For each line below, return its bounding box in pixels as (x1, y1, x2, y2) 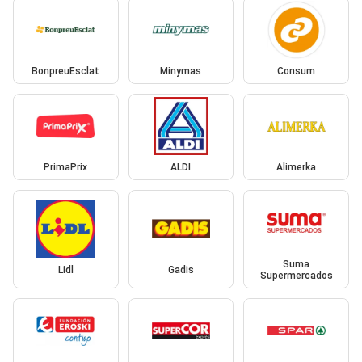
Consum (277, 65, 316, 77)
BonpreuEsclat (32, 65, 100, 77)
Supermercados (259, 269, 333, 281)
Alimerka (276, 162, 317, 174)
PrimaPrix (44, 162, 88, 174)
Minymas (160, 65, 202, 77)
